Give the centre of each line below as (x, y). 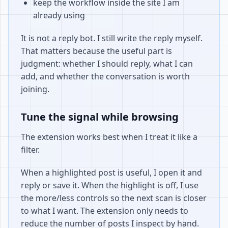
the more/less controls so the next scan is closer (114, 198)
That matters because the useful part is (96, 51)
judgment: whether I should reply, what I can (107, 64)
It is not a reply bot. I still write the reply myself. (112, 38)
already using (59, 15)
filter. (30, 150)
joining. (35, 89)
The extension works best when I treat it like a (109, 137)
